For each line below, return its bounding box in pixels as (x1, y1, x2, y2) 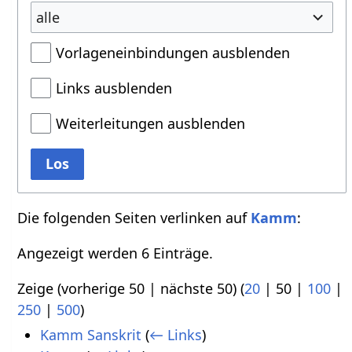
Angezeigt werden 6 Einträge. (17, 244, 214, 262)
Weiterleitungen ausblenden (56, 114, 246, 133)
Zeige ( (17, 279, 62, 298)
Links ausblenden (56, 79, 173, 97)
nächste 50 (160, 279, 233, 298)
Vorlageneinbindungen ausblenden (56, 43, 291, 62)
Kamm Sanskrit (39, 325, 141, 345)
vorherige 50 (61, 279, 145, 298)
